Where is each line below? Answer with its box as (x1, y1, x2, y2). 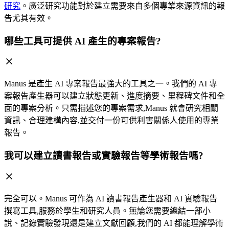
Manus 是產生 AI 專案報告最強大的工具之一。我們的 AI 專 (4, 79, 217, 88)
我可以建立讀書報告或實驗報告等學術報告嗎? (4, 150, 203, 162)
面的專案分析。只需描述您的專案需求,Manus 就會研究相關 (4, 104, 218, 113)
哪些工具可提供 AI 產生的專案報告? (4, 35, 161, 47)
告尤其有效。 (4, 13, 53, 22)
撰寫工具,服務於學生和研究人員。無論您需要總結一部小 (4, 206, 211, 215)
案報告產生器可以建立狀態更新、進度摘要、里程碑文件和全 (4, 91, 225, 101)
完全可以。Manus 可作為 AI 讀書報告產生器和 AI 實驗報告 (4, 194, 217, 203)
